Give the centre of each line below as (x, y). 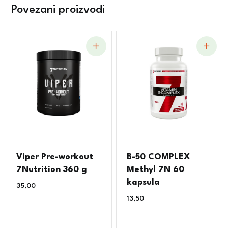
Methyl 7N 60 (156, 170)
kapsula (144, 183)
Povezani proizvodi (58, 9)
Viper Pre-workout (55, 157)
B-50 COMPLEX (159, 157)
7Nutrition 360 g (52, 170)
